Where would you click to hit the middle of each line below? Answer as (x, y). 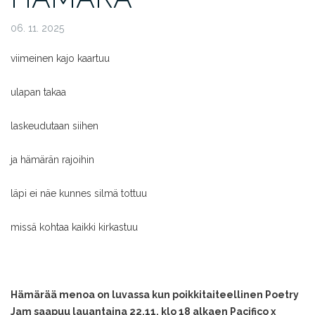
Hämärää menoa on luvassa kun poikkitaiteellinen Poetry (155, 295)
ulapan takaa (38, 92)
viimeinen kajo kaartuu (60, 59)
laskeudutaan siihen (54, 126)
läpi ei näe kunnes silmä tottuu (79, 194)
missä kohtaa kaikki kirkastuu (74, 227)
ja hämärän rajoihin (52, 160)
